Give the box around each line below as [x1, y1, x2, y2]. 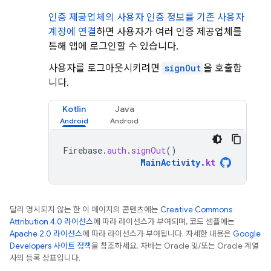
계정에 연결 [48, 26, 96, 38]
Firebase [63, 145, 102, 156]
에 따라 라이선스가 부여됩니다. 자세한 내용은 [82, 229, 233, 239]
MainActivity [140, 157, 200, 168]
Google [233, 229, 261, 239]
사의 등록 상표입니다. [10, 253, 80, 263]
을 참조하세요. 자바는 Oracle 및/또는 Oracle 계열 [91, 241, 259, 251]
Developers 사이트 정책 [10, 241, 91, 251]
